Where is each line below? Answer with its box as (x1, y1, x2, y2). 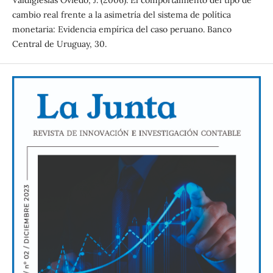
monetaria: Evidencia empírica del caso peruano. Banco (12, 24, 232, 35)
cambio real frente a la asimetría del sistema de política (12, 9, 231, 21)
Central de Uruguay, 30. (12, 38, 107, 50)
